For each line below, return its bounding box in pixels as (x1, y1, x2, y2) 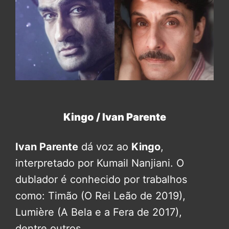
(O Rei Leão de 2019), (78, 190, 186, 202)
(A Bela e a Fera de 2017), (54, 206, 182, 219)
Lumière (15, 206, 54, 219)
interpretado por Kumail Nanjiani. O (15, 157, 184, 170)
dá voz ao (78, 141, 131, 153)
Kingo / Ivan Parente (63, 111, 166, 124)
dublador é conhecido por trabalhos (15, 173, 187, 186)
